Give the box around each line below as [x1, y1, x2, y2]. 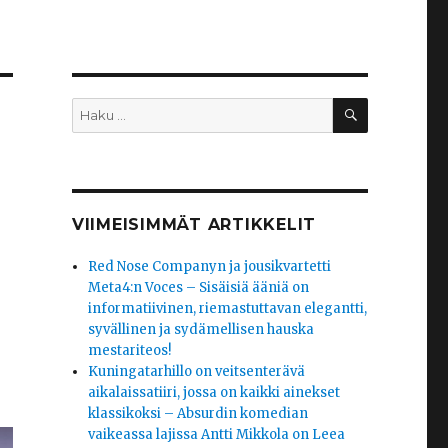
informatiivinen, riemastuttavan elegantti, [88, 300, 368, 318]
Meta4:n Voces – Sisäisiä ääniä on [88, 279, 310, 297]
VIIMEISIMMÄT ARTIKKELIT [71, 215, 317, 235]
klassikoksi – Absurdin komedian [88, 405, 309, 423]
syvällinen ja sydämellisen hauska [88, 321, 315, 339]
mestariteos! [88, 342, 172, 360]
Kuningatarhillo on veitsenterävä [88, 363, 306, 381]
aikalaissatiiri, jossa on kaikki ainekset [88, 384, 341, 402]
